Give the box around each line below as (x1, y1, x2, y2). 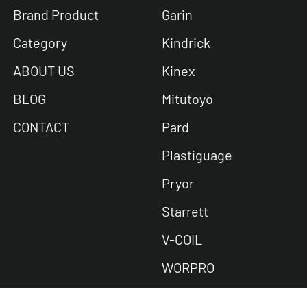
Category (13, 34, 68, 51)
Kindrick (161, 34, 210, 51)
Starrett (161, 203, 208, 220)
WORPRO (161, 259, 214, 276)
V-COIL (161, 231, 202, 248)
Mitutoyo (161, 90, 213, 108)
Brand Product (13, 6, 99, 23)
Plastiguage (161, 147, 232, 164)
